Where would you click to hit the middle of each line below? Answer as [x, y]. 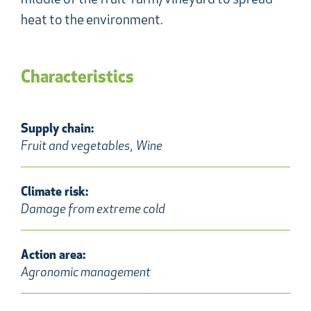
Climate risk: [54, 192]
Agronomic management [86, 273]
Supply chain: [57, 129]
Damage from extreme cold [93, 210]
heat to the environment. [92, 21]
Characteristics [77, 78]
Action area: [53, 255]
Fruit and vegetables [75, 146]
